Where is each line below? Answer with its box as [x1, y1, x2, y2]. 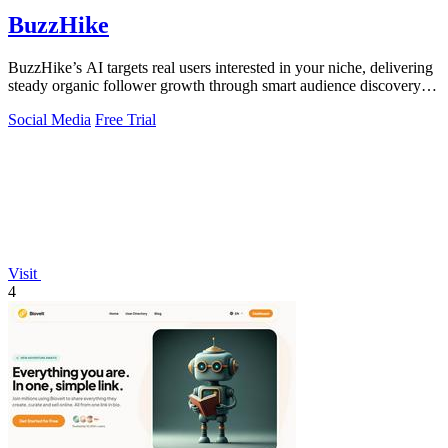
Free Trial [95, 111, 156, 129]
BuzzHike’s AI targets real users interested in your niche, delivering [8, 59, 433, 77]
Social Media [8, 111, 91, 129]
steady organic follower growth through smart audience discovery [8, 77, 421, 95]
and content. [8, 95, 85, 113]
